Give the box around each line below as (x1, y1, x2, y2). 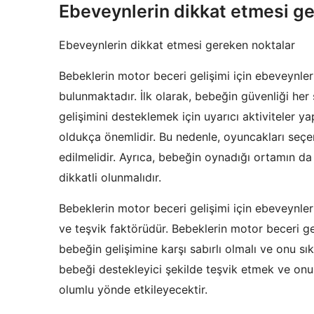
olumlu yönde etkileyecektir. (59, 282, 207, 296)
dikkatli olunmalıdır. (59, 170, 161, 184)
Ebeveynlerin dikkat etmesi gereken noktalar (59, 38, 295, 52)
